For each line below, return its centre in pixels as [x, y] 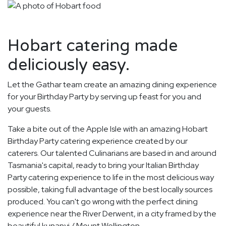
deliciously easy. [69, 65]
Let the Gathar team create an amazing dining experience [112, 85]
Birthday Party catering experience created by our [98, 141]
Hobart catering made [93, 46]
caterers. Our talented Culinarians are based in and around [112, 153]
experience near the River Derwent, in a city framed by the [112, 214]
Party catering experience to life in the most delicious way [111, 178]
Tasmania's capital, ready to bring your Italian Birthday [103, 165]
